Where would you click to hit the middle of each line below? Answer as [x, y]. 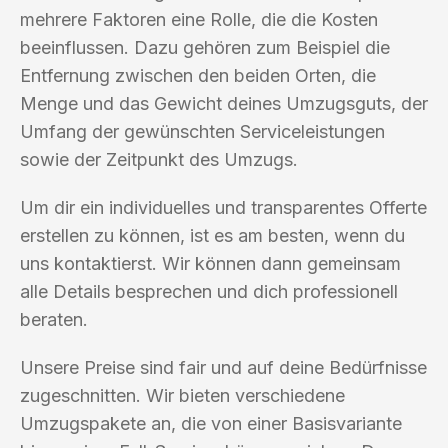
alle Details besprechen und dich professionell [209, 291]
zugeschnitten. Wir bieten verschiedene [182, 395]
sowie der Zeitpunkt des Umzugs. [159, 159]
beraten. [54, 319]
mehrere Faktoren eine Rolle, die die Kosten [199, 19]
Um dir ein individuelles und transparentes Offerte [223, 207]
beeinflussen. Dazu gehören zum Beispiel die [205, 47]
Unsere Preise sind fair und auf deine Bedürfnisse [223, 367]
